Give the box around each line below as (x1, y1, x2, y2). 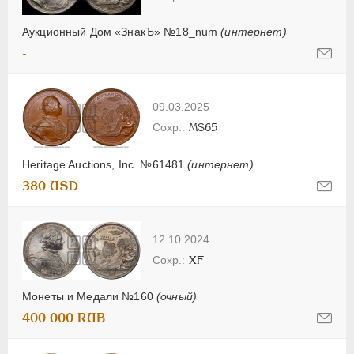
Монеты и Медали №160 (22, 289, 156, 303)
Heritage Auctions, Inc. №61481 (22, 158, 188, 171)
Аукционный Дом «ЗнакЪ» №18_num (22, 25, 221, 39)
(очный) (156, 289, 197, 303)
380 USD (22, 179, 78, 194)
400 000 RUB (22, 310, 106, 326)
